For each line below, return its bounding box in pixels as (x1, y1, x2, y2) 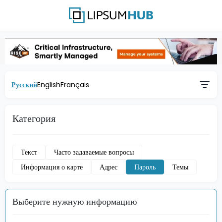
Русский (11, 79, 37, 90)
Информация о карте (21, 162, 83, 172)
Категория (12, 111, 55, 126)
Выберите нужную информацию (12, 195, 137, 208)
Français (60, 79, 89, 90)
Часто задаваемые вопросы (54, 147, 134, 157)
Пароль (134, 162, 156, 172)
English (37, 79, 60, 90)
